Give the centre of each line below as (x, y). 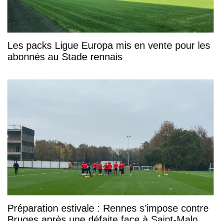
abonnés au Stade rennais (65, 57)
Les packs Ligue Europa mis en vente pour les (109, 46)
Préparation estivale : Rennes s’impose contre (108, 208)
